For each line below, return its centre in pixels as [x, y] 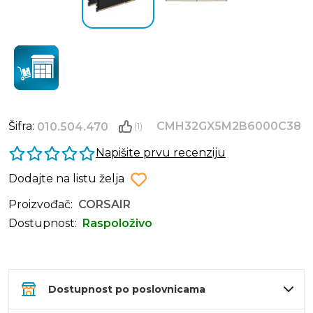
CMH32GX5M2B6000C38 [228, 126]
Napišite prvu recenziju [161, 153]
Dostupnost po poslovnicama [127, 290]
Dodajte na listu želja [66, 179]
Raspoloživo [117, 224]
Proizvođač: [41, 205]
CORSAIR [104, 205]
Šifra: [23, 126]
